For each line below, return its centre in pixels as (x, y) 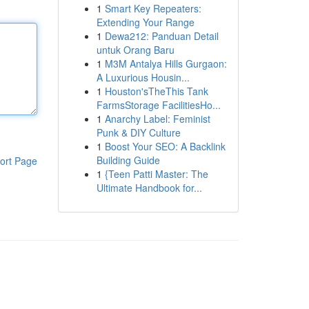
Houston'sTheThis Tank (156, 91)
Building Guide (128, 160)
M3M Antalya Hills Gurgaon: (166, 63)
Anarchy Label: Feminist (157, 119)
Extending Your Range (145, 22)
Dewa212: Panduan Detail (161, 36)
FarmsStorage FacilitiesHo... (158, 105)
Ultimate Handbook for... (149, 188)
